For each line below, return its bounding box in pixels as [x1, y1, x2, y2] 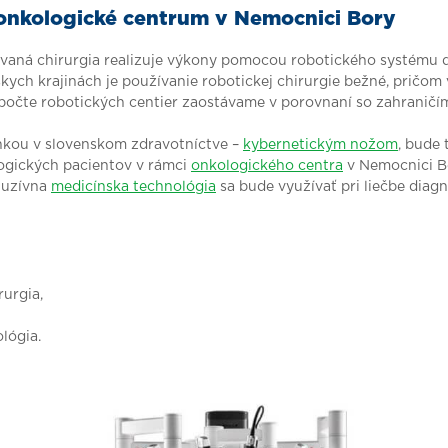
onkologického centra [191, 159, 343, 173]
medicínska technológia [51, 180, 216, 194]
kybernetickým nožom [243, 138, 398, 152]
